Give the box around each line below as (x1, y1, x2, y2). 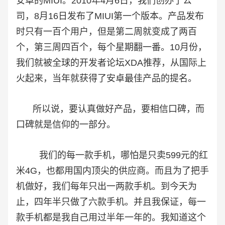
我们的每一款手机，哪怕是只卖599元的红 (16, 150, 208, 160)
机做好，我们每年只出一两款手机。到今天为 (16, 181, 197, 191)
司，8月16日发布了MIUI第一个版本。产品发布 (16, 11, 204, 21)
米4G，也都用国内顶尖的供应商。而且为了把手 (16, 165, 209, 176)
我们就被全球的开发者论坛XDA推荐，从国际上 (16, 57, 206, 68)
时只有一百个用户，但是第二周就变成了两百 (16, 26, 197, 37)
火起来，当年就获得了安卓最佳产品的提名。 (16, 73, 197, 83)
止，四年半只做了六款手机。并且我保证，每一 (16, 196, 206, 207)
